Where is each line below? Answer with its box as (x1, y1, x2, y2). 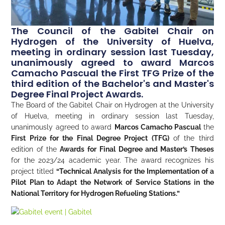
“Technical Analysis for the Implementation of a (56, 167, 214, 176)
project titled (11, 167, 57, 176)
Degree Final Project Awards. (11, 88, 144, 101)
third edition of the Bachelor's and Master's (11, 77, 214, 90)
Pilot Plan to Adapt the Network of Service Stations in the (11, 178, 214, 187)
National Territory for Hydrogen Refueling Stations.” (11, 189, 180, 198)
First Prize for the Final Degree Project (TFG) (11, 134, 169, 143)
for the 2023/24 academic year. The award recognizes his (11, 156, 214, 165)
